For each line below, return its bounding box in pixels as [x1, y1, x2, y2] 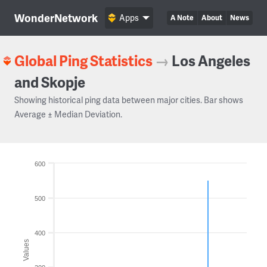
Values [22, 238, 30, 261]
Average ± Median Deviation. [14, 108, 122, 120]
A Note [170, 13, 194, 23]
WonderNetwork [14, 10, 98, 25]
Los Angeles [172, 51, 250, 70]
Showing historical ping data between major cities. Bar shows [14, 94, 243, 105]
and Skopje [14, 72, 85, 92]
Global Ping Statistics [14, 51, 153, 70]
